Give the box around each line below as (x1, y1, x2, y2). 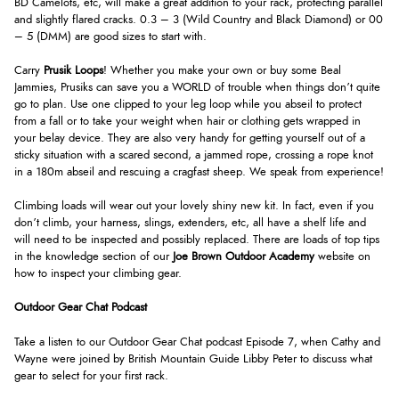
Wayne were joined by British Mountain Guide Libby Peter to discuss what (14, 353, 372, 365)
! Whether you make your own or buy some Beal (103, 65, 341, 77)
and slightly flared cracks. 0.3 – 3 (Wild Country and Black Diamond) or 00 (14, 13, 383, 26)
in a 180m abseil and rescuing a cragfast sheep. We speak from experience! (14, 167, 384, 179)
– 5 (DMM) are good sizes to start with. (14, 30, 207, 43)
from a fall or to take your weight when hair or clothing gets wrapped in (14, 116, 361, 128)
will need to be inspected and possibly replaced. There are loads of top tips (14, 234, 379, 247)
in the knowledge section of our (14, 251, 173, 264)
